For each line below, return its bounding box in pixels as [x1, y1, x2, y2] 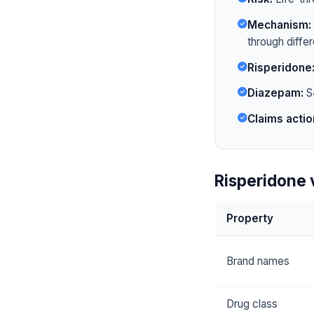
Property [226, 212, 273, 226]
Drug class [226, 297, 278, 311]
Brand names [226, 254, 289, 268]
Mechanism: [247, 18, 311, 32]
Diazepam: [247, 86, 303, 100]
